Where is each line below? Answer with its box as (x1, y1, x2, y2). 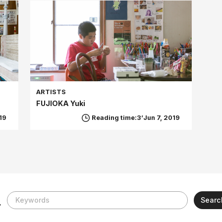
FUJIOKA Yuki (36, 99, 86, 108)
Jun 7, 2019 (143, 113, 180, 121)
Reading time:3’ (91, 113, 143, 121)
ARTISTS (36, 88, 66, 96)
